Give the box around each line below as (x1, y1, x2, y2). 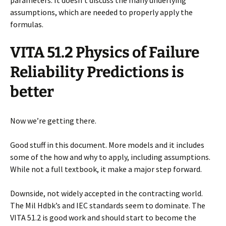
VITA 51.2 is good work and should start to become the (10, 212, 196, 223)
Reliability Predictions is (10, 63, 184, 82)
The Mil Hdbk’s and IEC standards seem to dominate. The (10, 200, 205, 211)
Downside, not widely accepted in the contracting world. (10, 188, 203, 199)
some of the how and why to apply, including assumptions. (10, 152, 210, 162)
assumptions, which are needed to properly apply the (10, 7, 193, 18)
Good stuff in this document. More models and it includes (10, 140, 204, 150)
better (10, 83, 54, 101)
